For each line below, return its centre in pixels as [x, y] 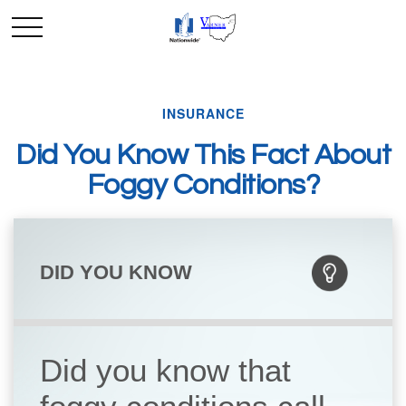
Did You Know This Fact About [203, 155]
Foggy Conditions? [203, 185]
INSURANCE [203, 113]
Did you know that [166, 370]
